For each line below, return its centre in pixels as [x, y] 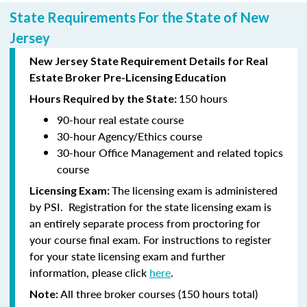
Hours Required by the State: [104, 98]
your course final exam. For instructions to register [150, 239]
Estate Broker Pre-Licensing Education [128, 77]
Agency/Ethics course [150, 136]
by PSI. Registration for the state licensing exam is [150, 206]
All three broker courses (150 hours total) [159, 293]
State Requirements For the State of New [139, 17]
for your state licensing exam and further [127, 256]
